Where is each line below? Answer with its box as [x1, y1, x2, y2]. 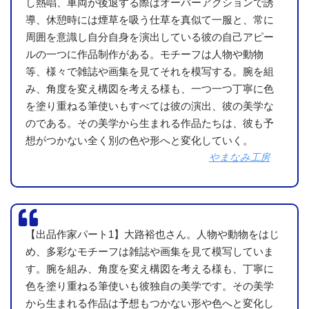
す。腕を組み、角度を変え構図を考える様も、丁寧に [26, 262, 274, 275]
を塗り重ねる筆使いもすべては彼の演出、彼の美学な [26, 99, 274, 112]
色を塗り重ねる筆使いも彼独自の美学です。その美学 [26, 279, 274, 292]
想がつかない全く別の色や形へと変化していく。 [26, 134, 253, 146]
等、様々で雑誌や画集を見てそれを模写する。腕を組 [26, 65, 274, 77]
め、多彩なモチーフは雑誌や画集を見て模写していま [26, 245, 274, 257]
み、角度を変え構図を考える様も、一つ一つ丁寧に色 [26, 82, 274, 94]
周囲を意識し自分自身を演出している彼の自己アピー [26, 30, 274, 43]
